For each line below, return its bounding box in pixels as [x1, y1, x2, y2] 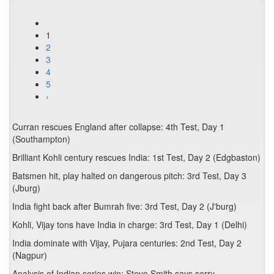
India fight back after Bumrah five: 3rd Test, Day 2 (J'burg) [12, 200, 237, 212]
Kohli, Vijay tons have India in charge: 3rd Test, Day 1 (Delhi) [12, 218, 247, 231]
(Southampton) [12, 133, 70, 145]
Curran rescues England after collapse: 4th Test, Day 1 [12, 120, 224, 133]
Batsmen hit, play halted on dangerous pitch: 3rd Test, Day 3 [12, 169, 246, 182]
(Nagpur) [12, 249, 47, 261]
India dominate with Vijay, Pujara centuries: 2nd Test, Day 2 [12, 237, 242, 249]
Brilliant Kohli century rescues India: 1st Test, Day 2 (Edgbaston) [12, 151, 261, 163]
